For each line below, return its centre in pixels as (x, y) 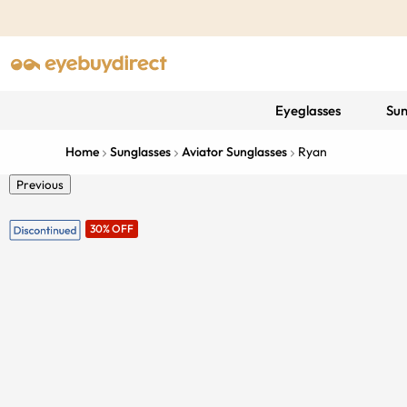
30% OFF (111, 228)
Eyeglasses (308, 110)
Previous (40, 184)
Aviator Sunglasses (234, 152)
